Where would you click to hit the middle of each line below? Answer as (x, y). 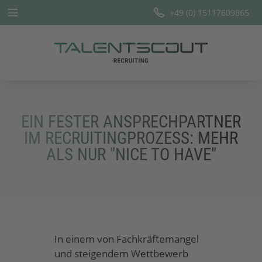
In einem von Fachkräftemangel (126, 239)
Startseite (31, 46)
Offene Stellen (42, 163)
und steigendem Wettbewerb (121, 253)
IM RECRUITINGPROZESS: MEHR (131, 138)
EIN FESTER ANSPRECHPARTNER (131, 122)
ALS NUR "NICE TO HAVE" (131, 155)
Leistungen (34, 75)
